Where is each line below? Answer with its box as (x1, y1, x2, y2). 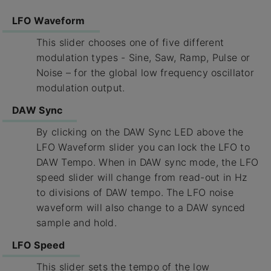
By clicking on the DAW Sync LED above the (36, 126, 244, 139)
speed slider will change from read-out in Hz (36, 171, 247, 184)
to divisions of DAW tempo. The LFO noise (36, 186, 233, 199)
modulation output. (36, 82, 125, 94)
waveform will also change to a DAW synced (36, 201, 246, 214)
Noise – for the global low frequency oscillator (36, 67, 255, 79)
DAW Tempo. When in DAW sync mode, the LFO (36, 156, 259, 169)
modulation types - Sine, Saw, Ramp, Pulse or (36, 51, 250, 64)
